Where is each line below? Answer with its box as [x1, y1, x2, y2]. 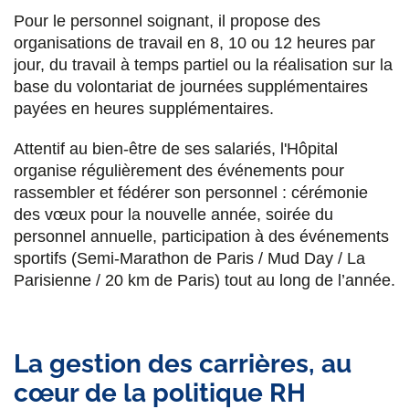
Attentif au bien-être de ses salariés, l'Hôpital [14, 139, 338, 158]
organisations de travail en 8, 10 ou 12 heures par [14, 33, 375, 52]
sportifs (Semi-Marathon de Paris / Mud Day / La [14, 248, 365, 267]
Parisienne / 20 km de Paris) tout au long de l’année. [14, 270, 395, 289]
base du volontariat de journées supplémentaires [14, 77, 368, 96]
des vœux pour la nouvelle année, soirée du [14, 204, 333, 224]
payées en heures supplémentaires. [14, 99, 274, 118]
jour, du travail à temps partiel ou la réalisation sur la [14, 55, 393, 74]
